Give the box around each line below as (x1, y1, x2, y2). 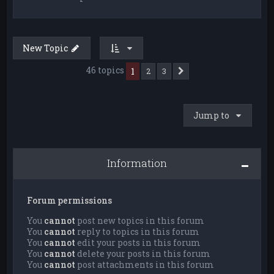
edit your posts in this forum (75, 237, 201, 249)
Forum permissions (27, 194, 113, 207)
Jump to (193, 109, 229, 122)
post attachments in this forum (75, 259, 215, 271)
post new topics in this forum (75, 215, 205, 227)
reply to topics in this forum (75, 226, 200, 238)
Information (107, 156, 167, 171)
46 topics (85, 64, 126, 76)
